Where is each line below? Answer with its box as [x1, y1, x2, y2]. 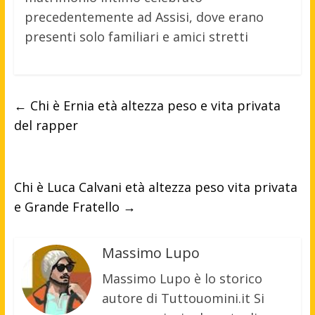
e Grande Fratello [13, 198, 123, 216]
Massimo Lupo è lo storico [101, 270, 262, 288]
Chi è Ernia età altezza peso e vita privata [26, 97, 281, 115]
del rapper [13, 117, 78, 134]
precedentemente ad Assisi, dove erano [24, 8, 264, 26]
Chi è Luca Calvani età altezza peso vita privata [13, 179, 297, 196]
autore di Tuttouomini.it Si [101, 290, 264, 307]
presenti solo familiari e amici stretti [24, 28, 248, 46]
